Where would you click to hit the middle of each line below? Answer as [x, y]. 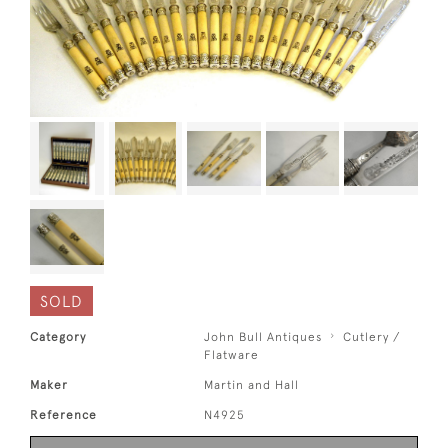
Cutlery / [372, 336]
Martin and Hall [252, 384]
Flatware [232, 354]
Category [58, 336]
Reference [63, 414]
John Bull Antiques [263, 336]
